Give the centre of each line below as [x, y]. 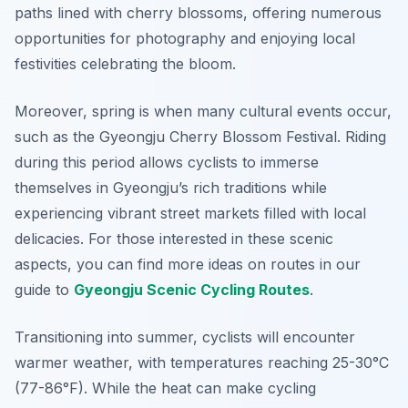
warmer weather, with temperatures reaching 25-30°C [202, 363]
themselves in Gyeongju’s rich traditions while [171, 188]
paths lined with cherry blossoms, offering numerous [198, 13]
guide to [44, 290]
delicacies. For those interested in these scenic [174, 239]
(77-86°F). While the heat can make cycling [165, 388]
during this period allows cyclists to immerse [167, 163]
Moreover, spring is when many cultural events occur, [203, 112]
